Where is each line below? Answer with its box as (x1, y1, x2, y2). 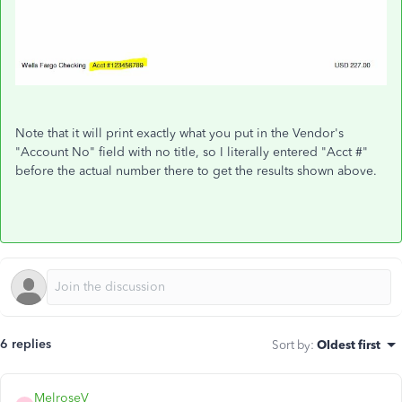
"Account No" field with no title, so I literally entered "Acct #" (15, 144, 368, 161)
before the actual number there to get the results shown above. (15, 163, 377, 179)
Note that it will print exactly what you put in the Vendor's (15, 126, 344, 142)
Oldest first (317, 337, 380, 353)
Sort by (272, 337, 310, 353)
